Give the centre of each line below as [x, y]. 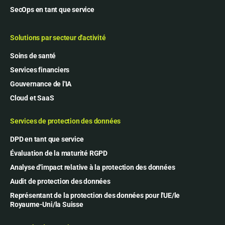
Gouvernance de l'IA [41, 84]
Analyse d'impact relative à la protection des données [93, 167]
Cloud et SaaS [32, 98]
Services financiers [40, 70]
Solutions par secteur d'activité [58, 37]
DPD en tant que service [47, 139]
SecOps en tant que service [52, 9]
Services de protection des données [66, 121]
